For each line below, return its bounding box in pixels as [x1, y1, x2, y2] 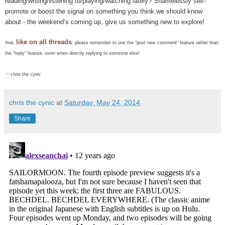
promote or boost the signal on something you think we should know [5, 7, 202, 15]
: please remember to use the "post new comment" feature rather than [72, 40, 218, 45]
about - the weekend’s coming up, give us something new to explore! [5, 18, 204, 26]
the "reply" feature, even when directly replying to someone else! [5, 50, 141, 56]
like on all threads [16, 38, 72, 46]
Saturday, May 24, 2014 [64, 98, 140, 106]
